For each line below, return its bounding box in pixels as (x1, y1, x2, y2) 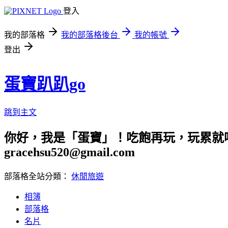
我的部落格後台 (61, 31, 118, 39)
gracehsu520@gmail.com (4, 145, 135, 159)
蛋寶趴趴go (4, 75, 85, 94)
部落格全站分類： (4, 172, 71, 181)
